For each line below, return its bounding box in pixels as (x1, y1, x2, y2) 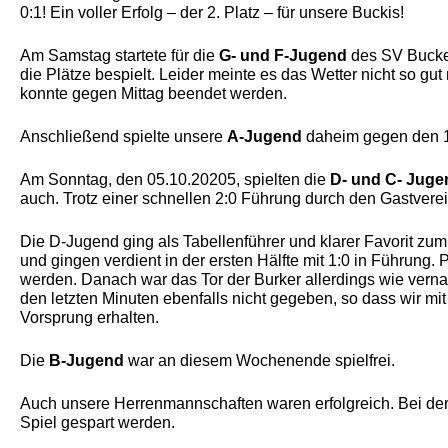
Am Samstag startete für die (20, 47, 219, 64)
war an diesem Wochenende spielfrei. (124, 352, 395, 369)
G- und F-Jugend (219, 47, 347, 64)
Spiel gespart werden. (20, 414, 175, 431)
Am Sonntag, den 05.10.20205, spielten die (20, 171, 330, 188)
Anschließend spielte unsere (20, 128, 227, 145)
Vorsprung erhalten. (20, 309, 159, 326)
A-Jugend (227, 128, 302, 145)
